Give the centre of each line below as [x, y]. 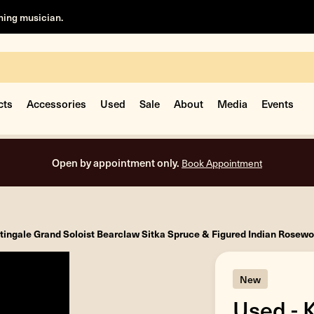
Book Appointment [222, 163]
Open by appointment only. [117, 162]
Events [278, 103]
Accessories [56, 103]
